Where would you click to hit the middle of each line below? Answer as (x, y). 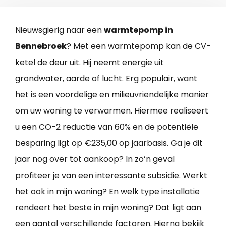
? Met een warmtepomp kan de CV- (139, 46)
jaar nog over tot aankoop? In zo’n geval (95, 159)
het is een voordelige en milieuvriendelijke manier (112, 94)
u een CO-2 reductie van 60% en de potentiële (107, 127)
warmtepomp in (138, 30)
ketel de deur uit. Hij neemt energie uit (90, 62)
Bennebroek (41, 46)
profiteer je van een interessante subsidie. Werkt (111, 175)
